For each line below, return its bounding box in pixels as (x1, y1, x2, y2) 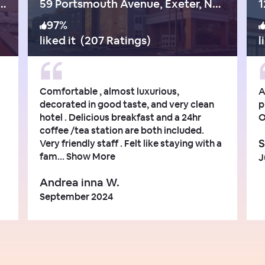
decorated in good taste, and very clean (40, 98, 215, 111)
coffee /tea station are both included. (40, 124, 205, 137)
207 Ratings (85, 33, 147, 48)
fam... (40, 150, 65, 163)
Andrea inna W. (40, 174, 120, 190)
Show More (66, 150, 116, 163)
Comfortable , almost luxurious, (40, 85, 180, 98)
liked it (40, 33, 76, 48)
